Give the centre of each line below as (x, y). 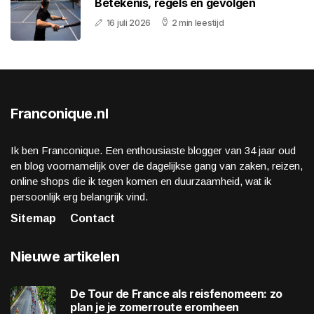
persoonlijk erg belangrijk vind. (79, 197)
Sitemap (33, 219)
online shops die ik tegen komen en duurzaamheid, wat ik (141, 182)
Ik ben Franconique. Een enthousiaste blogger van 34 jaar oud (153, 151)
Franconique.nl (59, 114)
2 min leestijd (198, 23)
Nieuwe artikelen (65, 257)
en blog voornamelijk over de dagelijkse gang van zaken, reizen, (157, 166)
